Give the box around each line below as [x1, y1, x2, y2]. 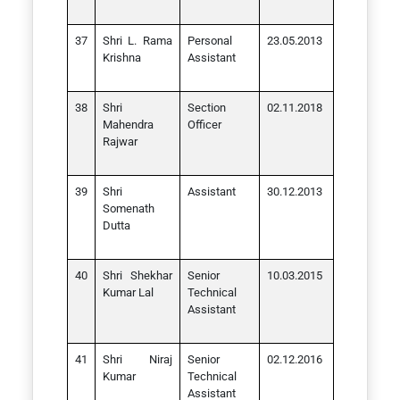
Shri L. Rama [102, 34, 172, 47]
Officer [187, 118, 221, 131]
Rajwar [102, 135, 137, 148]
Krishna [102, 51, 141, 64]
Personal [187, 34, 232, 47]
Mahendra [102, 118, 154, 131]
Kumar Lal [102, 286, 154, 299]
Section [187, 101, 226, 114]
